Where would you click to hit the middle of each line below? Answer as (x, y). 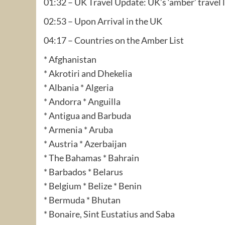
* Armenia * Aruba (78, 129)
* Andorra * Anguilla (82, 101)
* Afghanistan (70, 59)
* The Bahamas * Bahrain (91, 157)
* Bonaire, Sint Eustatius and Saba (109, 214)
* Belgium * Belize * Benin (93, 186)
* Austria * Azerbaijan (85, 143)
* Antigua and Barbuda (87, 115)
